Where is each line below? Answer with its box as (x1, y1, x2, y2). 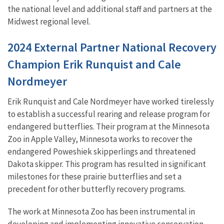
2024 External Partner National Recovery (7, 39, 216, 55)
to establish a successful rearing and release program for (7, 108, 210, 119)
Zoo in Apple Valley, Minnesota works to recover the (7, 133, 192, 144)
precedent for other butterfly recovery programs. (7, 183, 185, 194)
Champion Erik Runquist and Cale (7, 56, 181, 72)
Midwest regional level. (7, 15, 90, 27)
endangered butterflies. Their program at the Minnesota (7, 120, 209, 132)
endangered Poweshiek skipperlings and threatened (7, 145, 196, 157)
